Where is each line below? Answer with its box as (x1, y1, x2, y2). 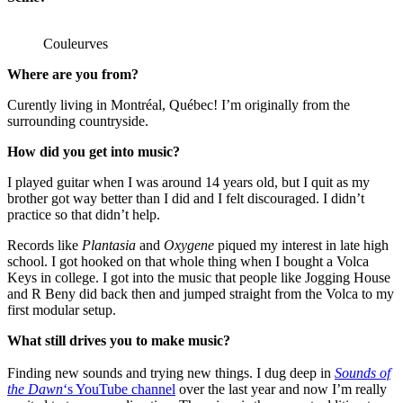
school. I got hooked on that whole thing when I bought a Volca (7, 253, 369, 269)
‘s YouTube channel (63, 381, 175, 397)
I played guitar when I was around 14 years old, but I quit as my (7, 174, 370, 190)
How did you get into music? (7, 143, 180, 159)
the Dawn (7, 381, 63, 397)
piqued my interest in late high (214, 237, 389, 253)
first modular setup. (7, 301, 116, 318)
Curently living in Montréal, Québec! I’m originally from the (7, 96, 350, 112)
